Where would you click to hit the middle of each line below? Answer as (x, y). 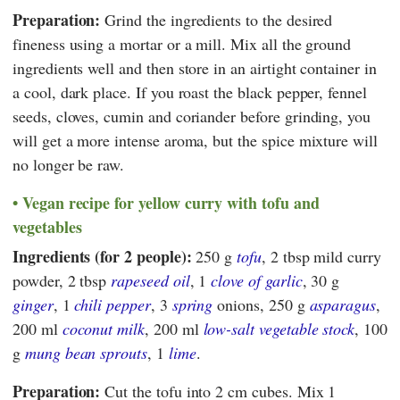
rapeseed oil (150, 280)
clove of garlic (257, 280)
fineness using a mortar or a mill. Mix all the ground (182, 44)
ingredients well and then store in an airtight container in (195, 68)
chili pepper (112, 304)
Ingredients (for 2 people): (102, 256)
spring (192, 304)
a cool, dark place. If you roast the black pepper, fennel (190, 92)
